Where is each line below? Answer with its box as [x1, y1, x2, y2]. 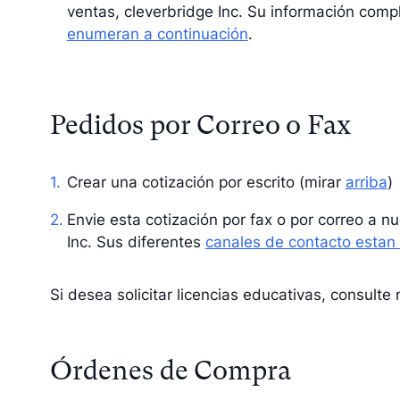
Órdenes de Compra [50, 354, 291, 386]
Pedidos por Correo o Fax [50, 109, 351, 140]
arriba [345, 173, 387, 192]
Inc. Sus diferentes [66, 233, 205, 252]
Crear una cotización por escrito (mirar [66, 173, 346, 192]
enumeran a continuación [66, 24, 248, 43]
